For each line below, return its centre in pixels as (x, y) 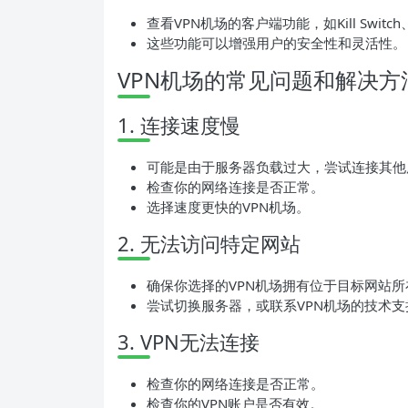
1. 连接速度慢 (179, 124)
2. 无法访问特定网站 (209, 243)
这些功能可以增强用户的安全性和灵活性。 (276, 42)
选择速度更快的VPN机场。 (228, 206)
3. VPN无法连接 (189, 341)
